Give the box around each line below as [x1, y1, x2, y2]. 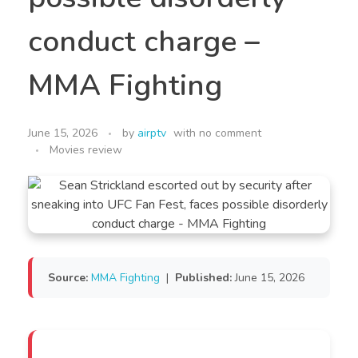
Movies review [50, 142, 122, 158]
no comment [199, 125, 261, 141]
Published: [175, 270, 232, 286]
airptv [137, 125, 166, 141]
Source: [48, 270, 88, 286]
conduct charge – [28, 22, 260, 62]
